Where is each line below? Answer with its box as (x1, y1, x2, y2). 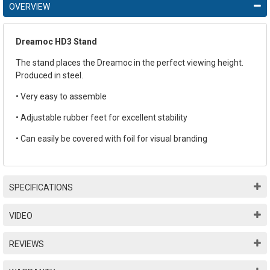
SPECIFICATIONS (9, 182, 73, 192)
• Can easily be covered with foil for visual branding (16, 133, 207, 143)
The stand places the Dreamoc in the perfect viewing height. (16, 57, 243, 67)
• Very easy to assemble (16, 91, 107, 101)
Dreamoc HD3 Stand (16, 36, 97, 46)
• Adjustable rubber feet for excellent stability (16, 112, 187, 122)
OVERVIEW (9, 1, 50, 11)
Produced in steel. (16, 70, 83, 80)
